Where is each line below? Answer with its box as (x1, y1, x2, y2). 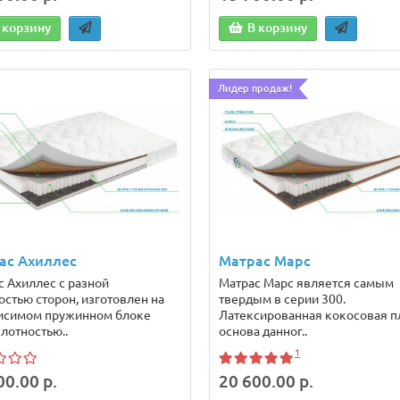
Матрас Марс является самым (218, 276, 394, 291)
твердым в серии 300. (218, 292, 346, 307)
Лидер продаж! (217, 82, 292, 94)
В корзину (246, 20, 307, 35)
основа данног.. (218, 324, 307, 339)
